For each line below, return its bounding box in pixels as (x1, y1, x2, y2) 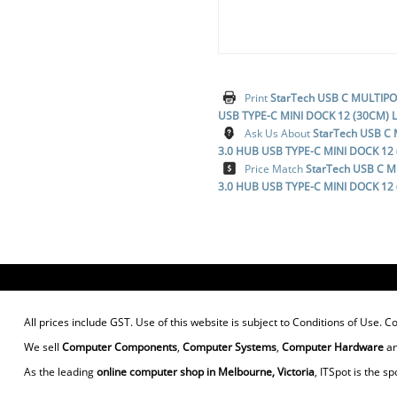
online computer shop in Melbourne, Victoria (96, 363, 315, 379)
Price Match (245, 160, 307, 176)
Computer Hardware (281, 339, 384, 354)
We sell (23, 339, 62, 354)
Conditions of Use (292, 314, 379, 330)
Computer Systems (182, 339, 276, 354)
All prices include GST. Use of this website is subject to (23, 314, 292, 330)
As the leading (23, 363, 97, 379)
